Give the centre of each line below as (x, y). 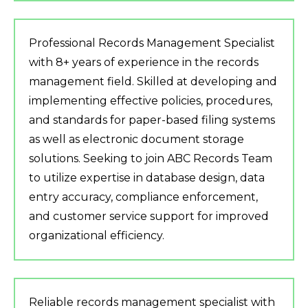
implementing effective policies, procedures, (151, 101)
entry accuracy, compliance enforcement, (143, 197)
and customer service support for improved (149, 217)
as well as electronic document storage (136, 140)
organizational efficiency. (97, 236)
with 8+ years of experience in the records (144, 63)
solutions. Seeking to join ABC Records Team (151, 159)
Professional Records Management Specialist (152, 43)
